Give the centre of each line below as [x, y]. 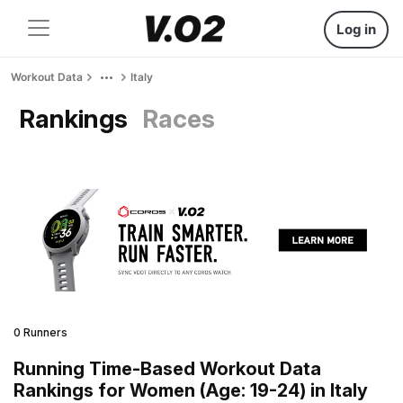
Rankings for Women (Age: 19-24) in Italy [191, 390]
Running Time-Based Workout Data [167, 368]
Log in [356, 29]
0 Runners [40, 332]
